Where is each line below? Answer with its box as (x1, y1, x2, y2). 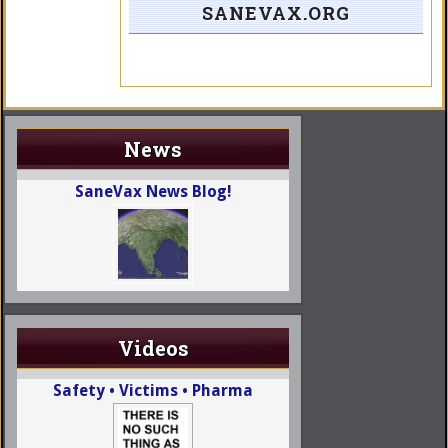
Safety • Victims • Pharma (53, 381, 253, 401)
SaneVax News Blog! (74, 182, 232, 202)
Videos (117, 335, 189, 362)
